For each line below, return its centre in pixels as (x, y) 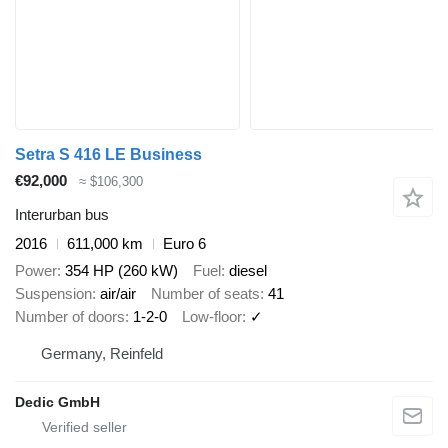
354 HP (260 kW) (121, 270)
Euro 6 (184, 244)
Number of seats (205, 293)
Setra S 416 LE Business (108, 154)
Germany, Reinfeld (102, 354)
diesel (248, 270)
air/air (118, 293)
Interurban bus (62, 215)
